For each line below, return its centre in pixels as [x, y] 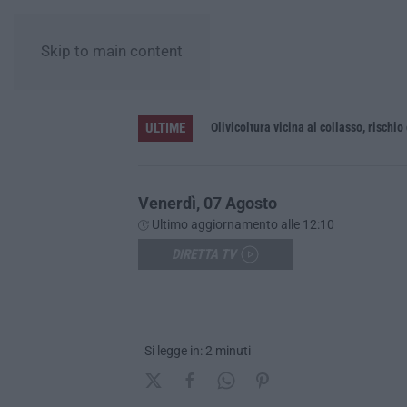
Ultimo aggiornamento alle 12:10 [242, 224]
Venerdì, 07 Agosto [208, 203]
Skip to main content [112, 51]
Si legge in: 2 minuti [198, 350]
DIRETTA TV [204, 254]
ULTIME [165, 128]
